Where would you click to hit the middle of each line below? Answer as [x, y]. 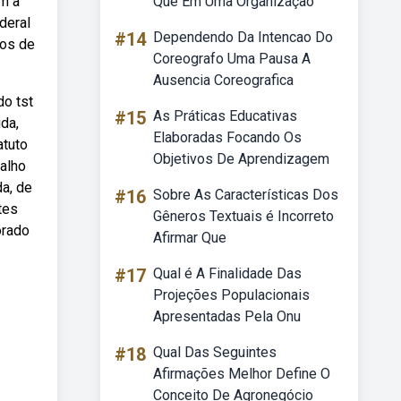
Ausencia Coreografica [223, 80]
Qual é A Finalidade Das [227, 273]
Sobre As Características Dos [246, 195]
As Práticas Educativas [225, 116]
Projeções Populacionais [231, 295]
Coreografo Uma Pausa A [232, 59]
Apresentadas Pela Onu [227, 316]
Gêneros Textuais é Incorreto [243, 216]
